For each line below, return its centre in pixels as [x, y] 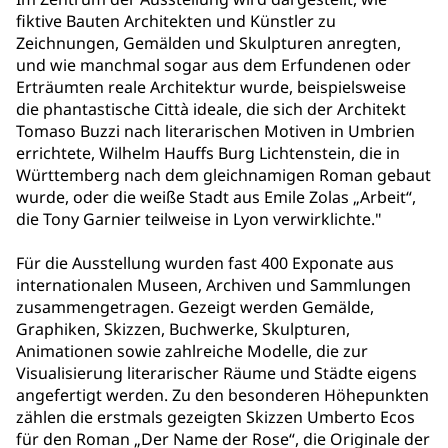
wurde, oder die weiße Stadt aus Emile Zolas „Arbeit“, [216, 197]
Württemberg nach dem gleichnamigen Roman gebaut [223, 175]
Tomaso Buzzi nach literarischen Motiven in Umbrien [215, 131]
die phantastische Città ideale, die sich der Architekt [211, 109]
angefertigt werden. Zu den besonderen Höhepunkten [222, 395]
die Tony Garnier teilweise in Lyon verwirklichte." [199, 219]
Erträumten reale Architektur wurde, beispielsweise [211, 87]
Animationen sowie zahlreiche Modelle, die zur [192, 351]
